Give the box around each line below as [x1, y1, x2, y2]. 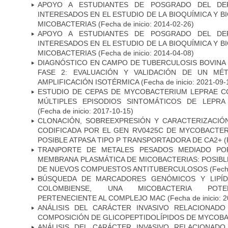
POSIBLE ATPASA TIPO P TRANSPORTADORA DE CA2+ [38, 135, 222, 144]
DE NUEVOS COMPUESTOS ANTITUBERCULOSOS [38, 164, 208, 173]
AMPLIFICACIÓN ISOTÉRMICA [38, 77, 139, 86]
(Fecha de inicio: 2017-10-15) [38, 106, 133, 115]
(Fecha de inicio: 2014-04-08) [96, 48, 194, 57]
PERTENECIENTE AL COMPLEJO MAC [38, 193, 165, 202]
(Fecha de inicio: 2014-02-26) [96, 19, 194, 28]
